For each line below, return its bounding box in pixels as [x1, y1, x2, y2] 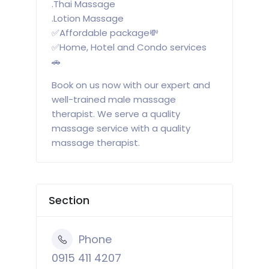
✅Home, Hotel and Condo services [52, 41, 207, 54]
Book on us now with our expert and [52, 79, 210, 92]
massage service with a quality [52, 122, 190, 135]
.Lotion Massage [52, 12, 124, 25]
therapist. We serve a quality [52, 107, 180, 121]
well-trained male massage [52, 93, 176, 106]
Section [49, 193, 89, 208]
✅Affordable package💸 [52, 26, 159, 40]
